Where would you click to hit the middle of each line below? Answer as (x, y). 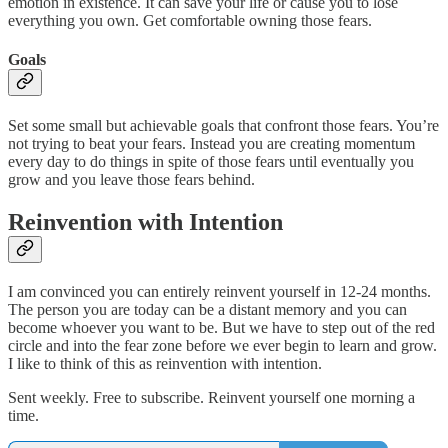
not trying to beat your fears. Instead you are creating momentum (211, 144)
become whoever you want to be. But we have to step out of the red (221, 328)
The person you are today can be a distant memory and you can (207, 310)
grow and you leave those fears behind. (131, 180)
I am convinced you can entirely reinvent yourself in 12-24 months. (219, 292)
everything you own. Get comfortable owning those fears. (192, 20)
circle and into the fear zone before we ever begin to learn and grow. (222, 346)
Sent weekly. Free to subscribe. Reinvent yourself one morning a (211, 398)
